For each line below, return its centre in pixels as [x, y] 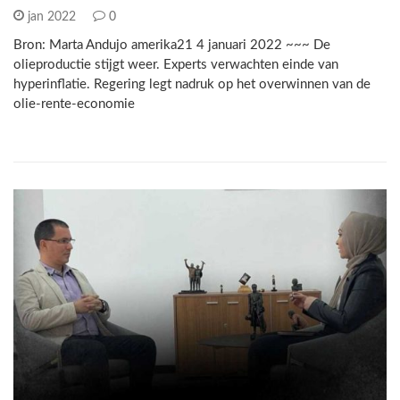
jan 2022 [52, 17]
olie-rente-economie [74, 104]
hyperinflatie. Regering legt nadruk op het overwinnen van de [192, 84]
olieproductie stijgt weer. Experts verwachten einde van [176, 65]
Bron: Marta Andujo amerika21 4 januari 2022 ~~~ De [172, 45]
